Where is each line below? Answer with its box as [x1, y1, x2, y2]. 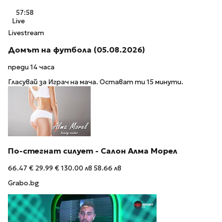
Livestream [8, 29, 44, 38]
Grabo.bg [8, 179, 39, 188]
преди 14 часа [8, 62, 55, 71]
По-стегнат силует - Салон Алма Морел [8, 146, 177, 156]
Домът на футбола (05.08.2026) [8, 45, 145, 55]
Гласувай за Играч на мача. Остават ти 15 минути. [8, 78, 183, 87]
